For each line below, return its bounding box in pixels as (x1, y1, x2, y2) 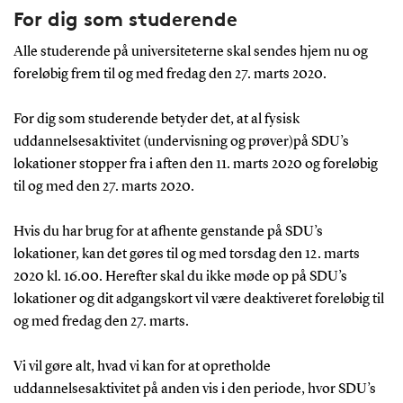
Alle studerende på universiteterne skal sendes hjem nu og (13, 44, 368, 59)
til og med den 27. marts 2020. (13, 179, 194, 194)
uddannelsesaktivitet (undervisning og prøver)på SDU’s (13, 134, 349, 149)
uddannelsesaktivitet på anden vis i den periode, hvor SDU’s (13, 381, 376, 397)
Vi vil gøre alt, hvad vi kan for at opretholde (13, 359, 271, 374)
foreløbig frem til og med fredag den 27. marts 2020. (13, 67, 327, 82)
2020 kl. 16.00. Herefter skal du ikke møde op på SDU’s (13, 269, 347, 284)
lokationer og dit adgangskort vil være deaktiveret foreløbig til (13, 291, 384, 307)
